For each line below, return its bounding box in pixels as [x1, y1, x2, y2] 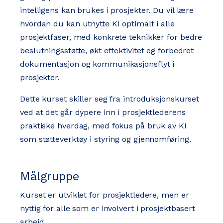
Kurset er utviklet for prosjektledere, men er [20, 190, 189, 200]
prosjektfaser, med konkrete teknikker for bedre [20, 32, 203, 42]
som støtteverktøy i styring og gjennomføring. [20, 134, 191, 144]
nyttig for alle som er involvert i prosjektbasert [20, 204, 196, 214]
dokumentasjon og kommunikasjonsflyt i [20, 59, 175, 69]
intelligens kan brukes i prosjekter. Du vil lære [20, 5, 194, 15]
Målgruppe [20, 169, 80, 184]
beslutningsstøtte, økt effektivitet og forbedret [20, 46, 194, 56]
